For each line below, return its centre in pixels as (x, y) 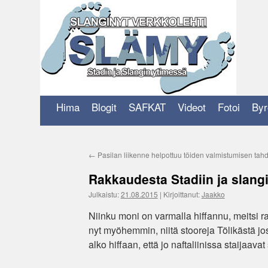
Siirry (48, 82)
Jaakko (213, 194)
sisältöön (54, 93)
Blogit (104, 107)
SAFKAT (147, 107)
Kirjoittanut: (181, 194)
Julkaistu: (103, 194)
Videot (192, 107)
